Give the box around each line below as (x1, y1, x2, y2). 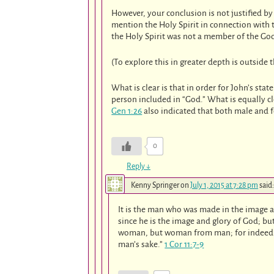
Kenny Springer (131, 181, 179, 190)
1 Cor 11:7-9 (165, 240, 204, 250)
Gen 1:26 (111, 106, 143, 116)
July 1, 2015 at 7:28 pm (190, 181, 258, 190)
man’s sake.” (118, 240, 165, 250)
